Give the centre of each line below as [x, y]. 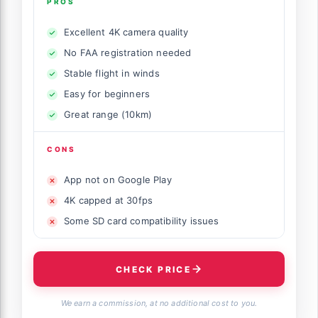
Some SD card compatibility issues [142, 221]
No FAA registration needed [128, 53]
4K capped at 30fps [109, 201]
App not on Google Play [118, 180]
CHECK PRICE [153, 269]
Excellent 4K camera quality [126, 32]
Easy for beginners [107, 94]
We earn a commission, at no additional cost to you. [159, 303]
